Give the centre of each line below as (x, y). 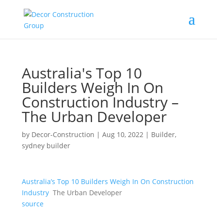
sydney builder (46, 146)
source (32, 204)
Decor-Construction (63, 134)
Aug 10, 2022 (123, 134)
